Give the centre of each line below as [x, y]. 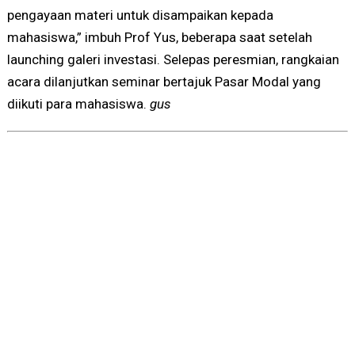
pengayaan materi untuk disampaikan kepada [140, 15]
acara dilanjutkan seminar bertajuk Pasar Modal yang [164, 82]
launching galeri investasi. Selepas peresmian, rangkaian [173, 60]
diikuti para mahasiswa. [78, 104]
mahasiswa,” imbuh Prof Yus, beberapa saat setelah [159, 38]
